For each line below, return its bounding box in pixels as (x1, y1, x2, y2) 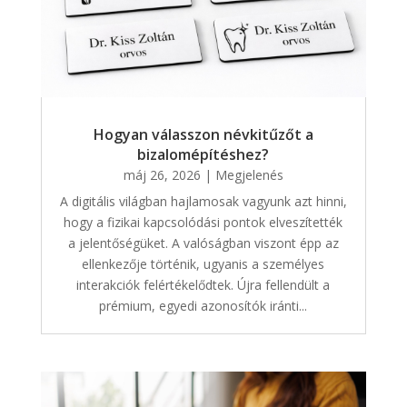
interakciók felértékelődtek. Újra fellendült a (76, 275, 331, 293)
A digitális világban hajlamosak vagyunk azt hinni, (59, 192, 347, 210)
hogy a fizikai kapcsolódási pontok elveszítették (64, 213, 343, 231)
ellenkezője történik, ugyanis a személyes (82, 254, 325, 273)
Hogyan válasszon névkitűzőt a (93, 124, 313, 144)
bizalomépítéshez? (137, 144, 270, 164)
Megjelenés (214, 165, 283, 184)
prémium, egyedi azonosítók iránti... (99, 296, 308, 314)
